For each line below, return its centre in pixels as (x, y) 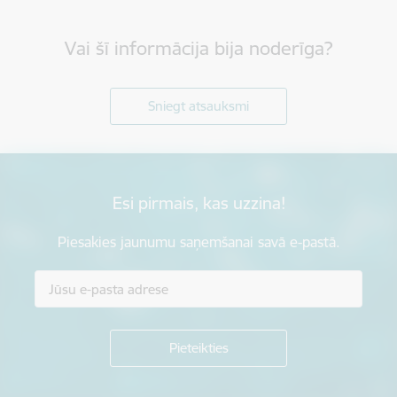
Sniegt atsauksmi (198, 106)
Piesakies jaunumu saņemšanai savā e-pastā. (198, 242)
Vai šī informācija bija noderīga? (198, 49)
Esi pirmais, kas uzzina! (198, 203)
